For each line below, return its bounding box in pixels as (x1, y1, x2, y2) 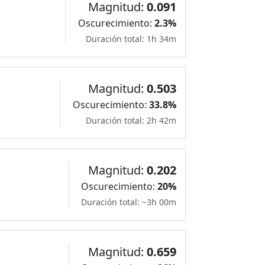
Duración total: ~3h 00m (81, 196, 176, 208)
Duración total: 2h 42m (86, 114, 176, 126)
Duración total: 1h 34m (86, 33, 176, 44)
